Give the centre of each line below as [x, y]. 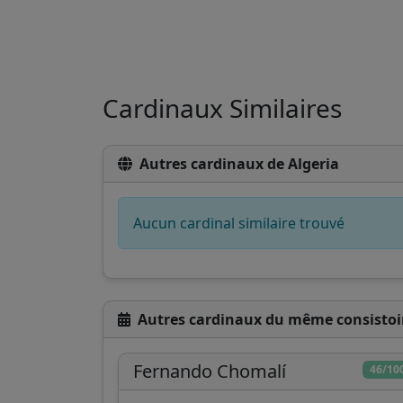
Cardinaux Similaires [222, 107]
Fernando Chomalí [210, 371]
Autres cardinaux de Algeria [239, 163]
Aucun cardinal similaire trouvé [239, 223]
